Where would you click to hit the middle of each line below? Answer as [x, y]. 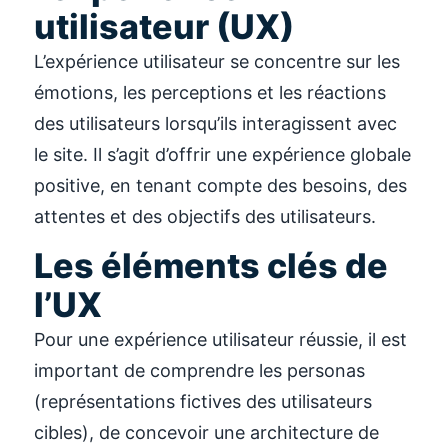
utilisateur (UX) [164, 26]
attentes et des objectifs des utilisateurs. [205, 216]
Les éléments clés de [211, 266]
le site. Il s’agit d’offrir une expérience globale [222, 154]
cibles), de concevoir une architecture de [206, 433]
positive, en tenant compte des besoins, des [220, 185]
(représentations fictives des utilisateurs [203, 402]
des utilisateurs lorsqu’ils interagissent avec [215, 123]
